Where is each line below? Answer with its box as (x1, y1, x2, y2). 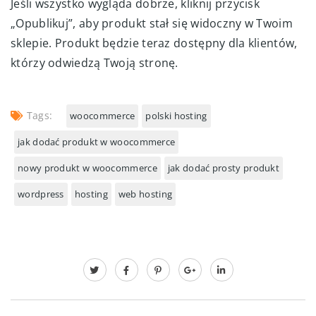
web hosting (118, 187, 173, 200)
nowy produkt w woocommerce (18, 161, 157, 174)
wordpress (18, 187, 64, 200)
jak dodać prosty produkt (167, 161, 280, 174)
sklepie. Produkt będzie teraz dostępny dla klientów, (11, 35, 298, 51)
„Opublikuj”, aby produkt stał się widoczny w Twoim (11, 15, 293, 31)
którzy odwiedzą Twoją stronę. (11, 54, 178, 71)
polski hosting (145, 109, 207, 122)
